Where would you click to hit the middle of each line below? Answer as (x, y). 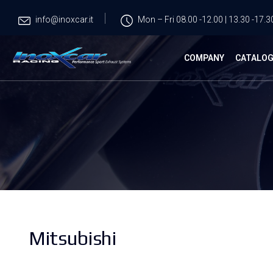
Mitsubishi (73, 238)
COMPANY (204, 58)
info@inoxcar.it (64, 19)
